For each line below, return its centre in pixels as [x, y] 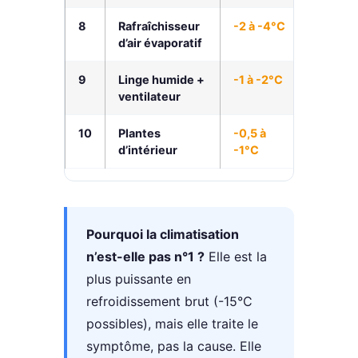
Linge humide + [161, 79]
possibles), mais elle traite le [172, 324]
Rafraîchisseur [159, 26]
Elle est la [236, 257]
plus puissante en [139, 279]
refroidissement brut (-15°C [169, 302]
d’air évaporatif [160, 42]
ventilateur [149, 96]
